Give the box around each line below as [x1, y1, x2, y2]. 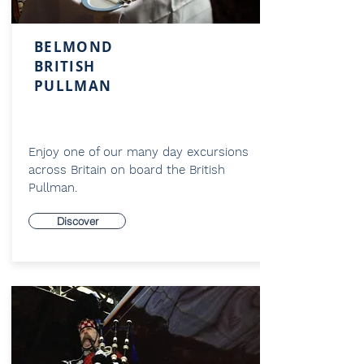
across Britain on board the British [28, 162, 225, 177]
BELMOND [34, 37, 114, 56]
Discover [56, 214, 98, 227]
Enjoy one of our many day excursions [28, 145, 249, 159]
